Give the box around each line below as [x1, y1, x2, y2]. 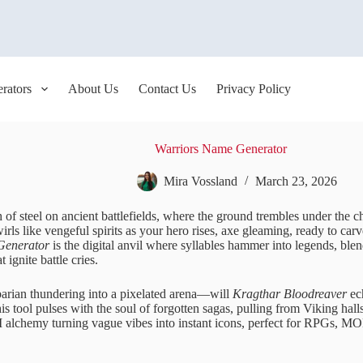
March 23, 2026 [255, 174, 337, 189]
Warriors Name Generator [155, 142, 287, 156]
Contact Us [138, 82, 196, 96]
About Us [67, 82, 118, 96]
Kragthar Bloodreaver [233, 287, 347, 301]
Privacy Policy [216, 82, 291, 96]
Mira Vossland [164, 174, 237, 189]
